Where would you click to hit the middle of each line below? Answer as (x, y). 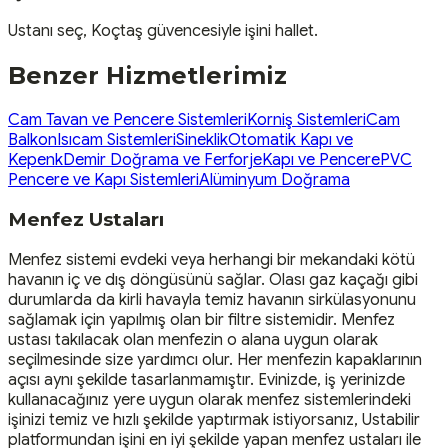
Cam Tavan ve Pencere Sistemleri (127, 119)
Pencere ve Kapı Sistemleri (103, 179)
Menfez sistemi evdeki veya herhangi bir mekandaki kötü (211, 260)
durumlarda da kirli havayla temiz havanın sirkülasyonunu (212, 300)
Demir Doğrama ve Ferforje (162, 159)
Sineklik (202, 139)
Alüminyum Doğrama (274, 179)
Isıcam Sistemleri (116, 139)
